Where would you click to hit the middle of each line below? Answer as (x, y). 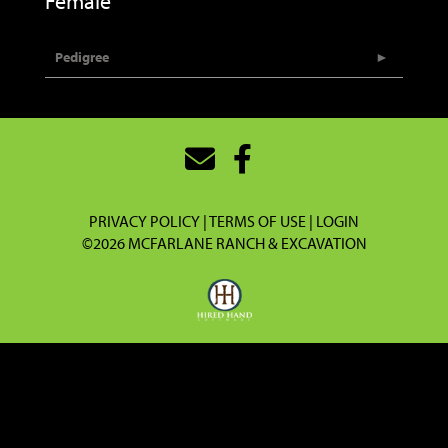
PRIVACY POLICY (144, 221)
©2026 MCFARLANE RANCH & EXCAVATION (224, 243)
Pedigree (82, 57)
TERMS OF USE (257, 221)
